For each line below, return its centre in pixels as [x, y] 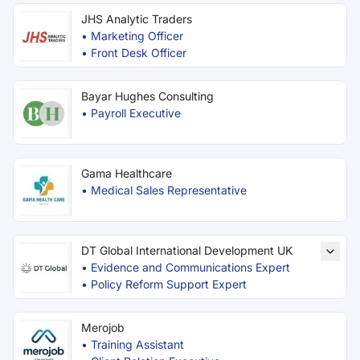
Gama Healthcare [127, 173]
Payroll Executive [136, 113]
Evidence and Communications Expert [190, 267]
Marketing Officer [137, 36]
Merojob [103, 327]
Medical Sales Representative [169, 190]
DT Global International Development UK [187, 250]
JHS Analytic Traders [137, 19]
